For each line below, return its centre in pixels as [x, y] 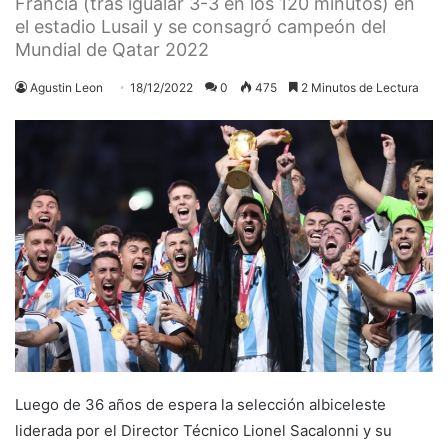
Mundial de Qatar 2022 [112, 49]
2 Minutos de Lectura [358, 87]
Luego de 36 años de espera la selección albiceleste [200, 404]
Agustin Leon [66, 87]
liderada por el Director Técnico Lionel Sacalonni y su [203, 430]
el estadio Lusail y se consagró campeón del [200, 26]
